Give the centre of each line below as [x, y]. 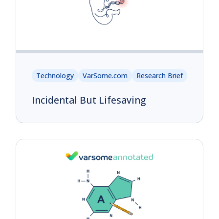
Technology [55, 76]
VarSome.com [105, 76]
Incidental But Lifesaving [89, 100]
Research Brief [160, 76]
